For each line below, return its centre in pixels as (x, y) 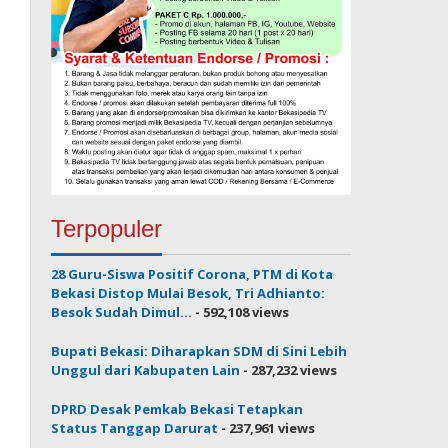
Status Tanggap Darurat (135, 427)
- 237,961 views (267, 427)
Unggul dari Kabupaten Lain (146, 369)
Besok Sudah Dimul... (122, 311)
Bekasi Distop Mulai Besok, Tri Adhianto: (188, 292)
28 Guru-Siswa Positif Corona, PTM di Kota (192, 273)
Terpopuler (107, 228)
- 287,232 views (289, 369)
